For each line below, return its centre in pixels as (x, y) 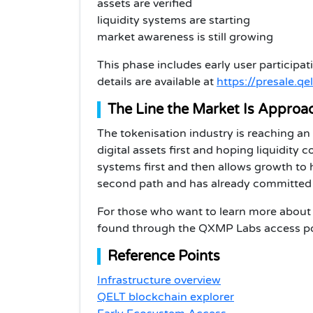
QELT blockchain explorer (166, 297)
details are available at (157, 81)
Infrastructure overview (159, 280)
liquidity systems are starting (174, 20)
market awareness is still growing (185, 37)
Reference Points (164, 256)
